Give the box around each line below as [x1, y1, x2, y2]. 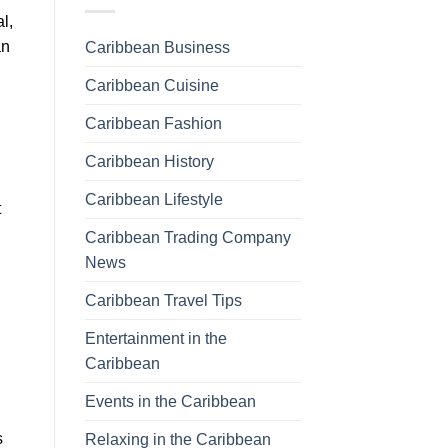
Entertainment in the [84, 329, 227, 347]
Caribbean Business [84, 38, 230, 56]
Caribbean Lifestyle [84, 190, 223, 208]
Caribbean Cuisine [84, 76, 219, 94]
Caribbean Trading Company [84, 228, 291, 246]
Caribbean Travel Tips [84, 291, 242, 309]
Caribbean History [84, 152, 214, 170]
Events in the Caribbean [84, 392, 256, 410]
